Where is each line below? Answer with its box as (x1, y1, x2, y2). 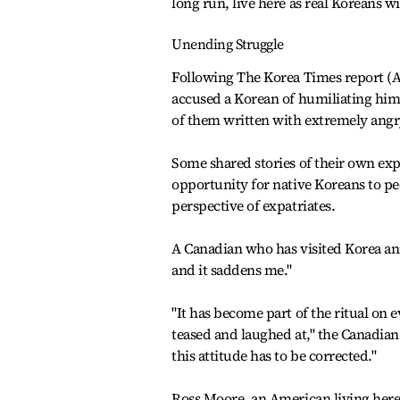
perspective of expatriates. (171, 196, 336, 215)
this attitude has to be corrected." (171, 346, 377, 365)
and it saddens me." (171, 260, 292, 279)
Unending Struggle (171, 34, 284, 54)
